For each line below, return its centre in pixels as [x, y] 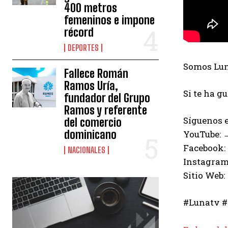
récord [79, 33]
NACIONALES [87, 150]
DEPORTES [83, 48]
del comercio [93, 123]
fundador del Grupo [107, 98]
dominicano [91, 135]
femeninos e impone [110, 20]
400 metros [91, 8]
